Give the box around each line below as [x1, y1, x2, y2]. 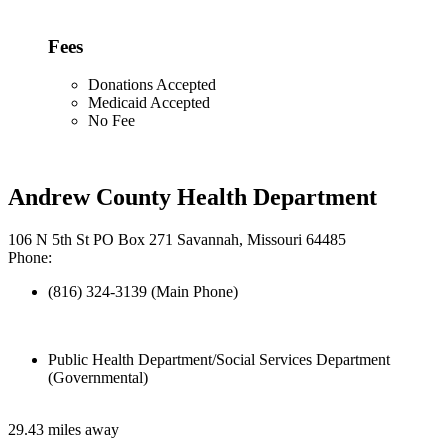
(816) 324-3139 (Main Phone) [48, 283, 238, 301]
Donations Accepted [88, 76, 216, 94]
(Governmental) [48, 369, 148, 387]
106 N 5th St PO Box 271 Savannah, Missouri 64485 [8, 231, 346, 249]
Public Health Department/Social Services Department [48, 351, 390, 369]
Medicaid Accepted [88, 94, 210, 112]
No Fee [88, 112, 135, 130]
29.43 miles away [8, 421, 119, 439]
